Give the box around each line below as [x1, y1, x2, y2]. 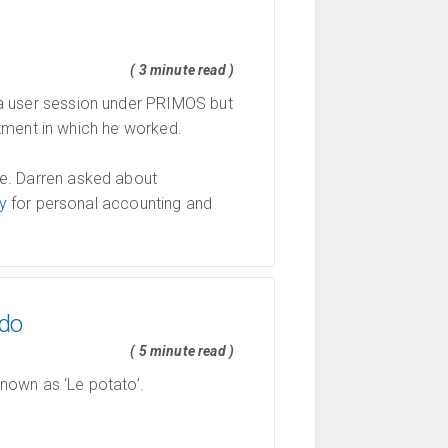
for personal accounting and [6, 194, 213, 213]
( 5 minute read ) [130, 343, 234, 359]
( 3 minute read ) [130, 62, 234, 78]
